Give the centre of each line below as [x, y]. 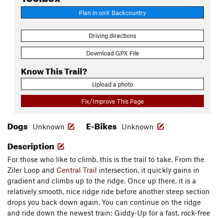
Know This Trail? [54, 70]
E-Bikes [102, 125]
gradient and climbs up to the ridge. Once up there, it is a [102, 181]
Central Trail [77, 170]
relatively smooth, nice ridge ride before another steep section [109, 191]
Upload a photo [112, 84]
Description [32, 145]
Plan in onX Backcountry [112, 12]
